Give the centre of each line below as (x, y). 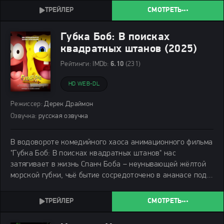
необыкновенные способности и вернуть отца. (91, 6)
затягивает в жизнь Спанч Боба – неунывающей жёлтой (108, 164)
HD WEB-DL (84, 84)
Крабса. (24, 197)
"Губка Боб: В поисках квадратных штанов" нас (93, 153)
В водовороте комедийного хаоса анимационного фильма (112, 142)
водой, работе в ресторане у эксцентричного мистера (105, 186)
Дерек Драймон (68, 104)
